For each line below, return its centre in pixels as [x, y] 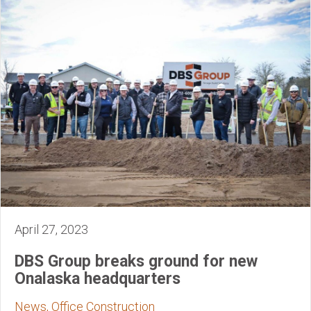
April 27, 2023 [51, 229]
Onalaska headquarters [98, 278]
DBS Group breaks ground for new [136, 261]
